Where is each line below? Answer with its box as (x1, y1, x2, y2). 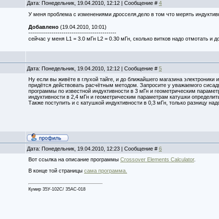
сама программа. (84, 167, 127, 174)
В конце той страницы (28, 167, 84, 174)
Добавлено (28, 23, 59, 30)
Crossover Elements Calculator (120, 156, 194, 162)
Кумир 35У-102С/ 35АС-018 (28, 186, 86, 192)
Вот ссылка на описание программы (28, 156, 120, 162)
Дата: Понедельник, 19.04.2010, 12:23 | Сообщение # (27, 146, 159, 152)
